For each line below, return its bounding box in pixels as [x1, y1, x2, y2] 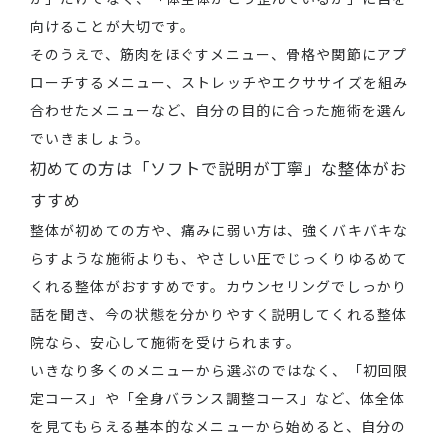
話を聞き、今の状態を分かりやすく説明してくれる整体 [30, 304, 407, 325]
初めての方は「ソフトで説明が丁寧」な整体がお [30, 156, 407, 181]
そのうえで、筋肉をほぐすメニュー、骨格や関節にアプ [30, 44, 407, 65]
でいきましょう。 [30, 128, 150, 149]
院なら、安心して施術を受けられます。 [30, 332, 302, 353]
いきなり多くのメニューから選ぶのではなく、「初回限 [30, 360, 408, 381]
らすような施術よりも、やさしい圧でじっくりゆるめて [30, 248, 408, 269]
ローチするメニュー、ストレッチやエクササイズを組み [30, 72, 408, 93]
